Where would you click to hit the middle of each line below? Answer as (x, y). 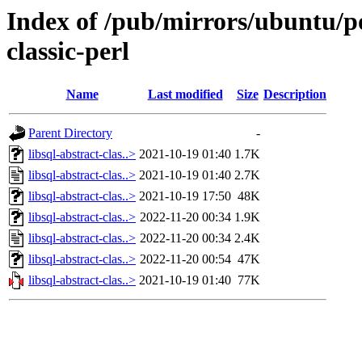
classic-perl (68, 51)
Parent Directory (70, 133)
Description (295, 95)
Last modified (185, 95)
